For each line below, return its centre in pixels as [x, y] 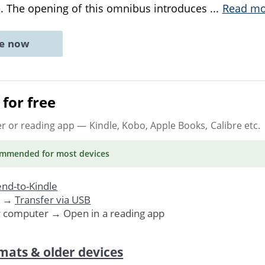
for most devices [75, 153]
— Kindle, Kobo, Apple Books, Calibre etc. [167, 125]
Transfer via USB [53, 199]
